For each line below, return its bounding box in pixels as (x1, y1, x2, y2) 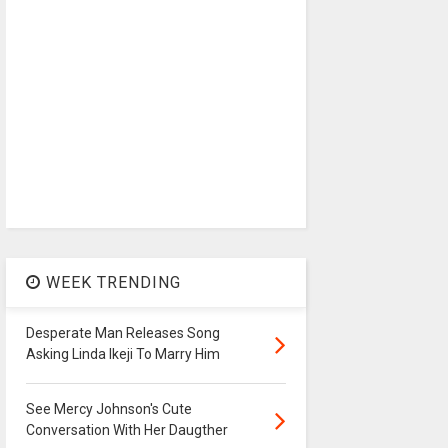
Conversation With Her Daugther (25, 422, 228, 439)
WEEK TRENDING (40, 273, 181, 293)
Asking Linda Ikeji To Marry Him (25, 346, 220, 363)
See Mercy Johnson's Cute (25, 401, 192, 418)
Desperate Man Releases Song (25, 325, 220, 342)
